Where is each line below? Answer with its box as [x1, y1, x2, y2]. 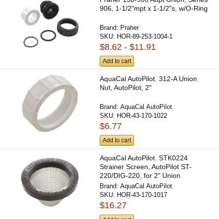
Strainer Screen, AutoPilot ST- [100, 163, 192, 171]
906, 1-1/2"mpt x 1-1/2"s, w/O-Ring [100, 4, 208, 12]
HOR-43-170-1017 [117, 191, 168, 199]
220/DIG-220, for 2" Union [100, 172, 181, 180]
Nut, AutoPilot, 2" [100, 84, 152, 92]
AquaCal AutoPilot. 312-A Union [100, 75, 197, 83]
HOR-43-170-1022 [117, 112, 168, 120]
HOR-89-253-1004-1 [117, 32, 173, 40]
